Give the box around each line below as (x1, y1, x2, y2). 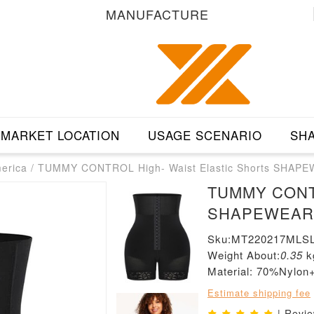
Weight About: (207, 247, 280, 263)
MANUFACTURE (105, 5, 209, 23)
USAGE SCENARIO (147, 126, 262, 144)
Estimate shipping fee (207, 286, 310, 300)
